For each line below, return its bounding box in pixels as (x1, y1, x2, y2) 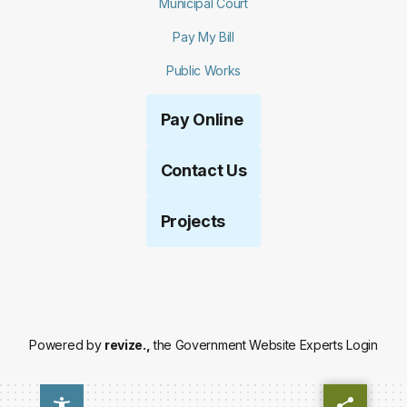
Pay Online (160, 110, 243, 129)
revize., (104, 337, 151, 352)
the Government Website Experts (150, 337, 347, 352)
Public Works (165, 63, 242, 78)
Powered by (29, 337, 104, 352)
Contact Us (160, 161, 247, 180)
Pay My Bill (173, 29, 234, 45)
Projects (160, 212, 226, 231)
